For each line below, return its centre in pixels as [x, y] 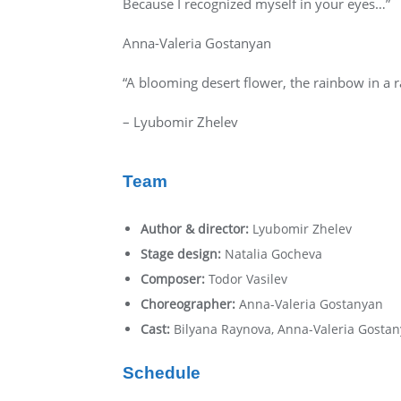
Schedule [162, 373]
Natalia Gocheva [275, 254]
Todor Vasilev [248, 279]
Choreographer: [190, 304]
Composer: [175, 279]
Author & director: [196, 229]
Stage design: [183, 254]
